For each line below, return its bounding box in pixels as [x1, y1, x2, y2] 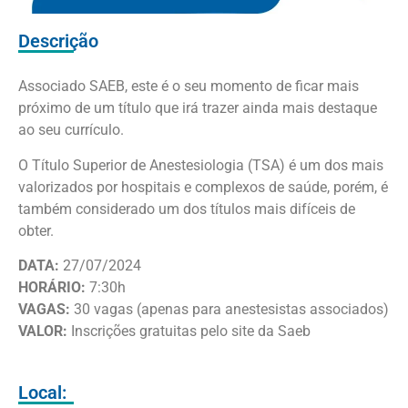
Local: [18, 381, 66, 403]
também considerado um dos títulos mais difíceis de [18, 199, 355, 218]
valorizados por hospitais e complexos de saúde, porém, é [18, 178, 388, 196]
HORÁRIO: [18, 279, 86, 297]
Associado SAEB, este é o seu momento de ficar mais [18, 77, 359, 96]
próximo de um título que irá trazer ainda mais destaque [18, 99, 377, 117]
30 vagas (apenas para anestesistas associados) [70, 301, 389, 319]
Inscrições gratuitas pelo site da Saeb [67, 322, 311, 341]
